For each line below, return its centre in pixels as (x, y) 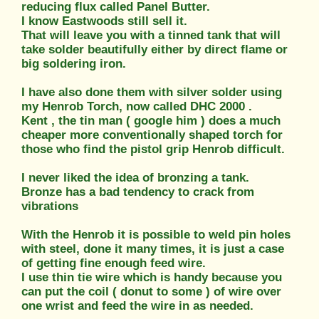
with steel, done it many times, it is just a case (153, 249)
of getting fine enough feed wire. (114, 263)
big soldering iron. (74, 63)
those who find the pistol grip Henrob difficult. (153, 149)
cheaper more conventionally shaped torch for (152, 135)
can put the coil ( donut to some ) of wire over (151, 291)
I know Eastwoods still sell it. (104, 21)
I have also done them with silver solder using (152, 92)
